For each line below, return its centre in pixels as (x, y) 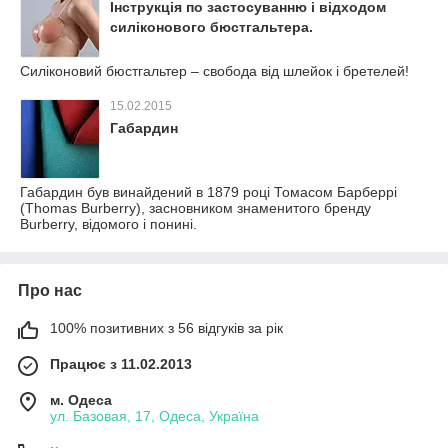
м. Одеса (81, 400)
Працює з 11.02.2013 (121, 364)
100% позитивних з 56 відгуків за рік (166, 328)
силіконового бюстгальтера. (211, 27)
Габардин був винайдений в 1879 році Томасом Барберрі (208, 192)
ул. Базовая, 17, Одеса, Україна (154, 416)
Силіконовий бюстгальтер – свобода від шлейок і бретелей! (214, 71)
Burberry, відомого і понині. (108, 224)
